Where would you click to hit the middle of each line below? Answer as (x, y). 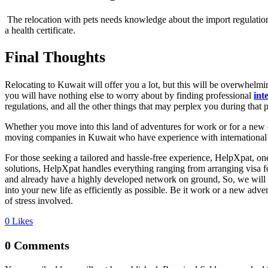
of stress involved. (39, 200)
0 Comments (37, 245)
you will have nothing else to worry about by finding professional (129, 95)
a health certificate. (40, 30)
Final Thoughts (55, 57)
